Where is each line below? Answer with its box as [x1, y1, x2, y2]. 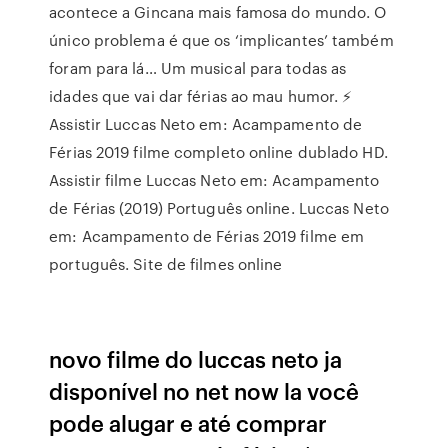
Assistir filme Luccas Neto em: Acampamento [49, 169, 380, 191]
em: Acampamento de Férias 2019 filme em [49, 225, 365, 247]
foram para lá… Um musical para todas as [49, 57, 347, 79]
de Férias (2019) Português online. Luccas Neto [49, 197, 389, 219]
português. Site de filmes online [49, 253, 283, 275]
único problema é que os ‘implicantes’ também [49, 29, 394, 51]
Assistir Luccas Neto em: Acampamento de [49, 113, 363, 135]
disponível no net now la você [49, 375, 360, 406]
